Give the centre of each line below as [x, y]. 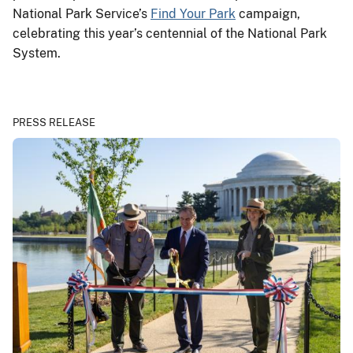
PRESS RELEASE [54, 122]
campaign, [268, 13]
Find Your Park [193, 13]
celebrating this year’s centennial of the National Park [170, 33]
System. [37, 53]
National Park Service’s [82, 13]
